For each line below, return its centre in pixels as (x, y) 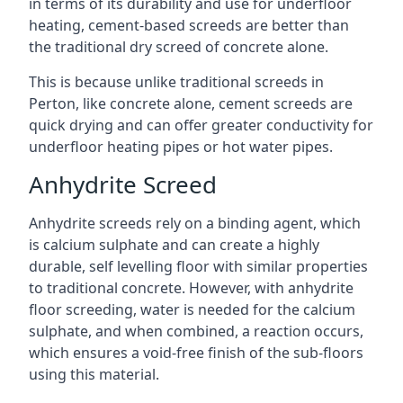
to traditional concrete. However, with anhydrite (191, 288)
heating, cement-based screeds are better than (189, 25)
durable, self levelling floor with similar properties (198, 266)
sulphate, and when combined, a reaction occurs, (196, 331)
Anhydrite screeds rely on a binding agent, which (195, 223)
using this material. (94, 374)
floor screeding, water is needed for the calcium (192, 309)
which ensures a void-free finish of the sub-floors (196, 353)
